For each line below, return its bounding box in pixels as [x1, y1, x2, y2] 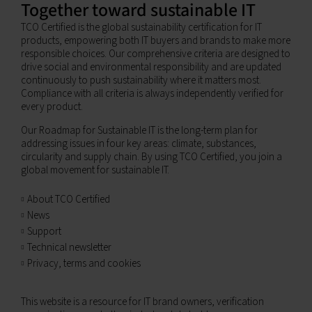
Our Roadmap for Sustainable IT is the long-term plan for [20, 123, 258, 138]
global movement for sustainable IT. [20, 163, 169, 178]
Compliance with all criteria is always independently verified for [20, 86, 283, 101]
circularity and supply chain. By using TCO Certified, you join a [20, 150, 282, 164]
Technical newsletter [26, 240, 111, 255]
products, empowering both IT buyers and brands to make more [20, 33, 290, 48]
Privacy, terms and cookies [26, 256, 141, 271]
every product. [20, 100, 83, 114]
